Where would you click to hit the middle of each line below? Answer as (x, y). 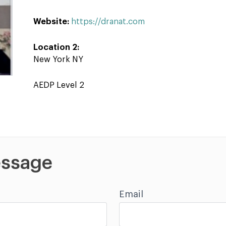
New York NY (58, 60)
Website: (52, 22)
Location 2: (56, 47)
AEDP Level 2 (59, 85)
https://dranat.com (108, 22)
